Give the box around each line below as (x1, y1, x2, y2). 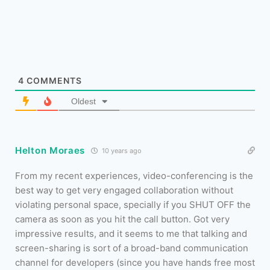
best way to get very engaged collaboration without (15, 184, 233, 196)
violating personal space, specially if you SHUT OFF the (15, 199, 251, 211)
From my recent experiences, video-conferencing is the (15, 170, 253, 182)
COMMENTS (24, 75, 82, 86)
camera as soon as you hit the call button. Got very (15, 213, 230, 225)
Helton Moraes (15, 145, 86, 157)
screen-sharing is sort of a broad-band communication (15, 242, 248, 254)
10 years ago (100, 146, 142, 155)
